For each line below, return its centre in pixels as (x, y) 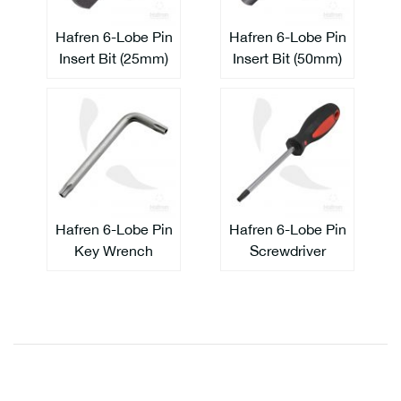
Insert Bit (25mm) (114, 58)
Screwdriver (287, 250)
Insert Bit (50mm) (287, 58)
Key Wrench (114, 250)
